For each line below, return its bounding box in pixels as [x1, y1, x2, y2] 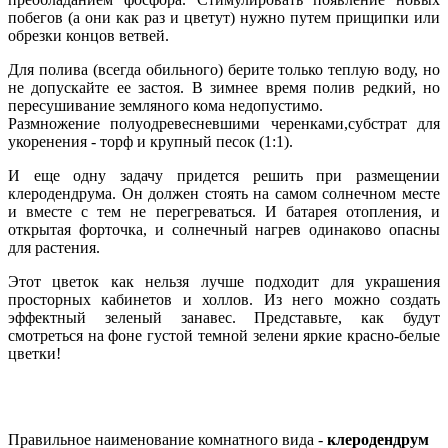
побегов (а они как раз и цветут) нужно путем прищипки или [8, 8, 440, 26]
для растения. [8, 238, 100, 256]
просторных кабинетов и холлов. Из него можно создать [8, 290, 440, 308]
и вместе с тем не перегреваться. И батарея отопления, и [8, 202, 440, 220]
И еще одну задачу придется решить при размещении [8, 166, 440, 184]
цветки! [8, 344, 61, 362]
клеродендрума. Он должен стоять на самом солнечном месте [8, 184, 440, 202]
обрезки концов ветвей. [8, 26, 169, 44]
